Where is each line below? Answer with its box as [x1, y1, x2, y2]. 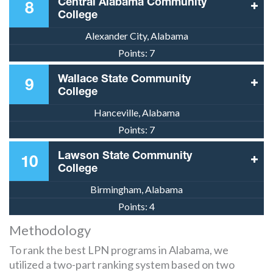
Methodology [9, 222, 91, 239]
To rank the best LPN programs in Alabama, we [9, 243, 229, 257]
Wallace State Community [58, 71, 191, 85]
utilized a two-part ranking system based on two [9, 258, 235, 272]
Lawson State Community [58, 147, 192, 161]
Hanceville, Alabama [93, 107, 180, 119]
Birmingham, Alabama [90, 183, 183, 196]
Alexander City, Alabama [85, 30, 188, 42]
